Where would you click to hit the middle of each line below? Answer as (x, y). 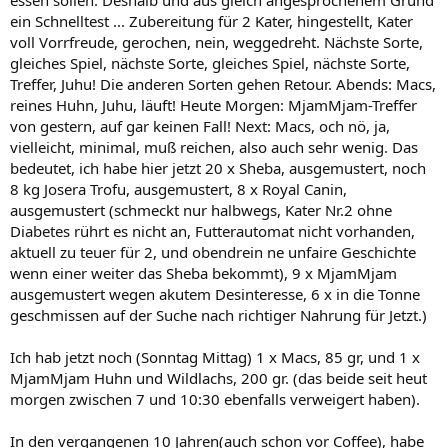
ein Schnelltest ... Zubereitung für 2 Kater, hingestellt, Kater (211, 21)
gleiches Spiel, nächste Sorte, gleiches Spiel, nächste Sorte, (210, 63)
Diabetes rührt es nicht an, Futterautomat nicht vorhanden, (212, 231)
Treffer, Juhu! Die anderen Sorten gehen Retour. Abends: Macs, (223, 84)
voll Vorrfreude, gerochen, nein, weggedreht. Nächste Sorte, (216, 42)
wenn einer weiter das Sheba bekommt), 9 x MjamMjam (203, 273)
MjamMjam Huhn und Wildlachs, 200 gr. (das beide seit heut (218, 378)
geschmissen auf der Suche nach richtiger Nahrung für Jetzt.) (218, 315)
